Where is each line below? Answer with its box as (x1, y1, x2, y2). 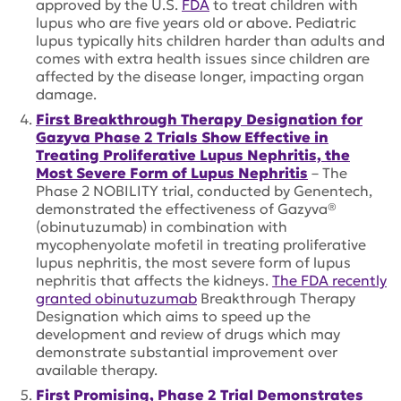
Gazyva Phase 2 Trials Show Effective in (36, 127, 328, 146)
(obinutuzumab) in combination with (36, 217, 287, 235)
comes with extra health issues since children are (36, 48, 370, 67)
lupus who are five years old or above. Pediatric (36, 13, 356, 31)
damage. (36, 84, 97, 103)
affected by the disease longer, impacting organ (36, 66, 364, 85)
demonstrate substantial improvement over (36, 342, 337, 361)
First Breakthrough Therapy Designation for (36, 109, 363, 128)
